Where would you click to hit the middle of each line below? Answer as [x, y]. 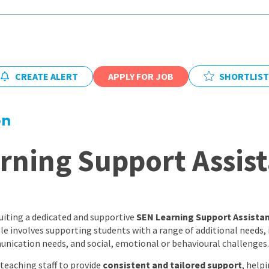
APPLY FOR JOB [141, 76]
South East [231, 75]
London [225, 53]
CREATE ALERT [46, 76]
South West [233, 98]
